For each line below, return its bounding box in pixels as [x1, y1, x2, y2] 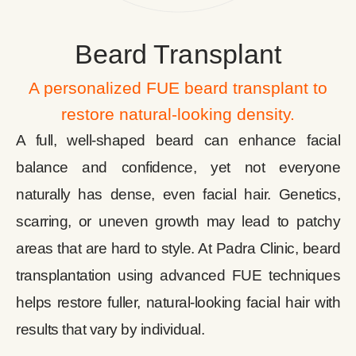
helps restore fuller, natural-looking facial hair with [16, 294, 340, 311]
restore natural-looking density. [61, 105, 295, 124]
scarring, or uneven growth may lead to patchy [16, 213, 340, 230]
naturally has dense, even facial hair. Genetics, [16, 186, 340, 203]
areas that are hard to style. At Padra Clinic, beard [16, 240, 340, 257]
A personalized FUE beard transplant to [29, 79, 327, 98]
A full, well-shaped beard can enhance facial [16, 132, 340, 149]
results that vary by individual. [16, 321, 204, 339]
